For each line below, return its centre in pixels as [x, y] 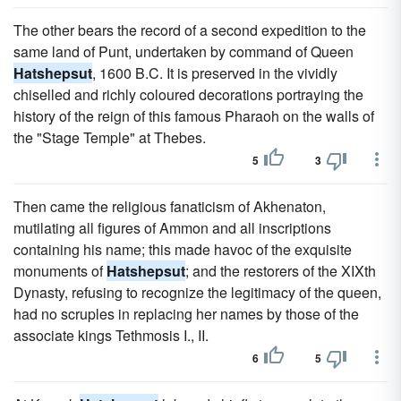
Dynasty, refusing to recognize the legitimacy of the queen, [197, 292]
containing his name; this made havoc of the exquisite [183, 249]
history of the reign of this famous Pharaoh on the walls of [194, 116]
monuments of [60, 271]
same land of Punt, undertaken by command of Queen [183, 51]
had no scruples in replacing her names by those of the [186, 314]
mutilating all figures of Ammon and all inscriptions [172, 228]
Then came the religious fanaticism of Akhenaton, [170, 206]
